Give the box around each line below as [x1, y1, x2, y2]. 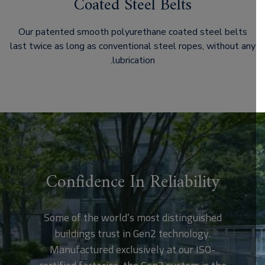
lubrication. [121, 54, 164, 67]
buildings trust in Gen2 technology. [63, 224, 219, 243]
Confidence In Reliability [54, 167, 228, 198]
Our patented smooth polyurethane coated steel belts [27, 25, 256, 38]
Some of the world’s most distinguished [52, 208, 231, 227]
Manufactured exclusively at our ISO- [59, 240, 224, 259]
